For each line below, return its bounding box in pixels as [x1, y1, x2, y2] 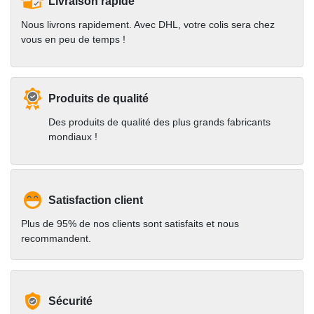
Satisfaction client [48, 193, 143, 206]
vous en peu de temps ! [21, 33, 125, 45]
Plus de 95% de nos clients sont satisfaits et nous [21, 217, 239, 229]
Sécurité [48, 294, 93, 307]
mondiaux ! [48, 130, 97, 142]
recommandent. [21, 232, 91, 244]
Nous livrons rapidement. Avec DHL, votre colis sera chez [21, 18, 275, 30]
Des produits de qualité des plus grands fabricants [48, 116, 271, 128]
